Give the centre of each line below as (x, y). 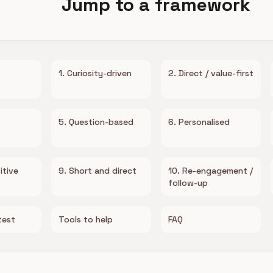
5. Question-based (96, 122)
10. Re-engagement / (211, 171)
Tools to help (86, 219)
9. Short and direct (97, 171)
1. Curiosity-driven (95, 73)
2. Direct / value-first (211, 73)
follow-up (188, 183)
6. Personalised (199, 122)
